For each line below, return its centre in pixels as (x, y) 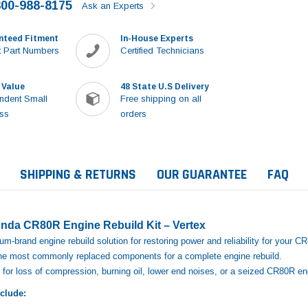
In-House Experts (157, 38)
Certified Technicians (163, 50)
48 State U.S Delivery (165, 86)
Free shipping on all (161, 98)
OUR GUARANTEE (202, 174)
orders (134, 113)
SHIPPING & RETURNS (78, 174)
